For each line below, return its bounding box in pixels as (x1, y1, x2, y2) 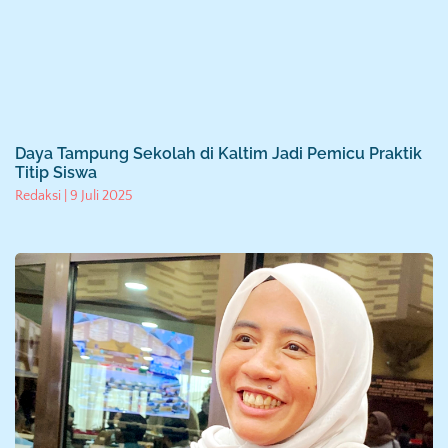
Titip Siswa (15, 162, 97, 182)
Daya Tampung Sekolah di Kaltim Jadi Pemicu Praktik (15, 143, 422, 163)
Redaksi (15, 187, 64, 204)
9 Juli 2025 (67, 187, 133, 204)
